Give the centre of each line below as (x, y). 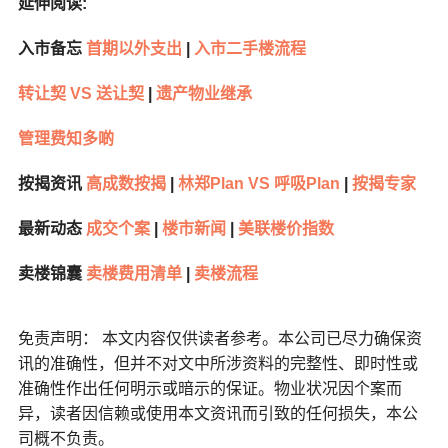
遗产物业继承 (203, 94)
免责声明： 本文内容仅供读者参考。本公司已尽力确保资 (219, 339)
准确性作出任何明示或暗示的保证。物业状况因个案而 (209, 389)
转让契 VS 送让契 (80, 94)
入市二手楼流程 (249, 49)
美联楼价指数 (283, 229)
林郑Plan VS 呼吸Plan (256, 184)
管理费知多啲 (65, 139)
